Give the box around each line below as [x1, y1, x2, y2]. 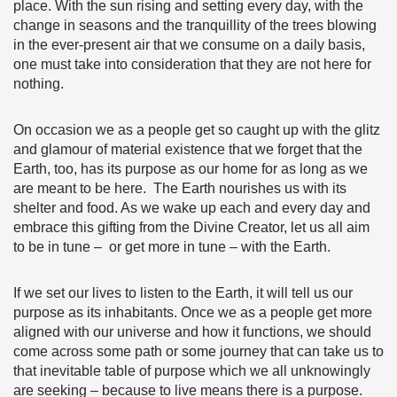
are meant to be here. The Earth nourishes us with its [13, 181, 346, 196]
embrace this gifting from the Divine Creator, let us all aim [13, 220, 370, 235]
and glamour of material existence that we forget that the [13, 142, 362, 157]
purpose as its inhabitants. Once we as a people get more [13, 305, 372, 320]
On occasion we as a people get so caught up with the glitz [13, 122, 380, 137]
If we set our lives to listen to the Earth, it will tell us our [13, 285, 353, 300]
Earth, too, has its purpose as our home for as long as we [13, 161, 368, 176]
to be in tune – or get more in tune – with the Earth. [13, 239, 331, 254]
